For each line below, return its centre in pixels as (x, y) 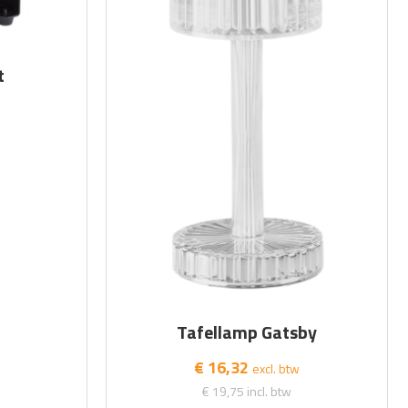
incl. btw (270, 391)
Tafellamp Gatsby (247, 331)
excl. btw (276, 368)
